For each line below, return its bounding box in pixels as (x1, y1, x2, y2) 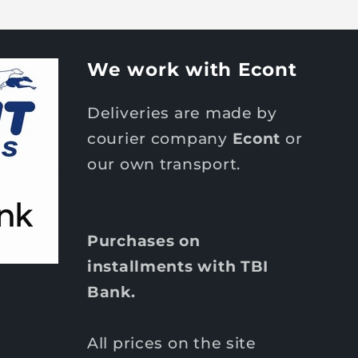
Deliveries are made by (87, 103, 277, 123)
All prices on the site (87, 333, 257, 353)
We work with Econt (87, 58, 297, 82)
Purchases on (87, 231, 201, 251)
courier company (87, 129, 233, 149)
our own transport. (87, 154, 241, 174)
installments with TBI (87, 257, 269, 276)
